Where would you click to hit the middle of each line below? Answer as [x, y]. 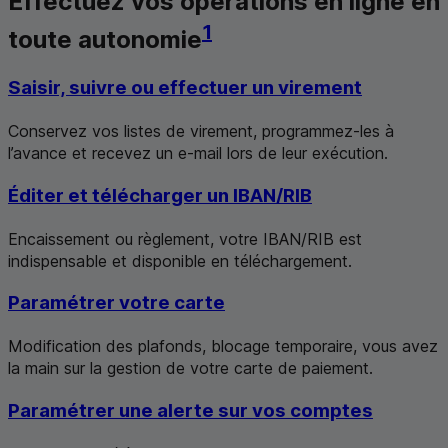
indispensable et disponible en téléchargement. [180, 260]
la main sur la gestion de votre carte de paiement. [190, 368]
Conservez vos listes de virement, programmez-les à [201, 131]
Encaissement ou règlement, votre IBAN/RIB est [185, 238]
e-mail [200, 153]
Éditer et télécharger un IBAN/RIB [160, 195]
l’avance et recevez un [93, 153]
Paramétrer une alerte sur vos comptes [190, 410]
